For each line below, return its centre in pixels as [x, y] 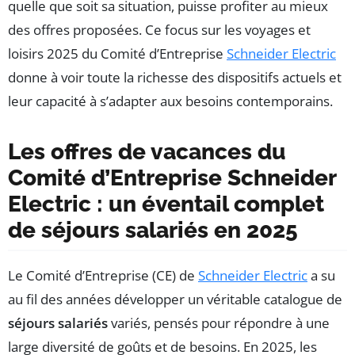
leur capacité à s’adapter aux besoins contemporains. [170, 101]
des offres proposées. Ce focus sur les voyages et [159, 29]
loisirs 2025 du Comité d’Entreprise [117, 53]
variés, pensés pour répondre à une [219, 323]
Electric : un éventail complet [166, 204]
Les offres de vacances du [147, 151]
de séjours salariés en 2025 [153, 230]
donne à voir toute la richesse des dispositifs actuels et [175, 77]
